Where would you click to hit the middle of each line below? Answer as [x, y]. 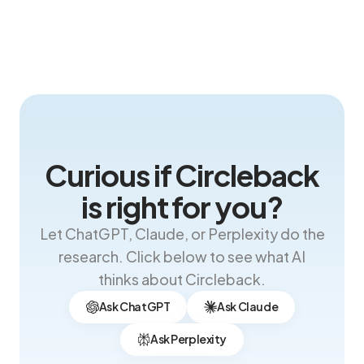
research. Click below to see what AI [182, 256]
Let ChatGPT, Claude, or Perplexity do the [182, 233]
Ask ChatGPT [134, 307]
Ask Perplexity [188, 339]
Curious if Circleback [182, 175]
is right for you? [182, 206]
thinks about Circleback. [182, 279]
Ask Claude [248, 307]
